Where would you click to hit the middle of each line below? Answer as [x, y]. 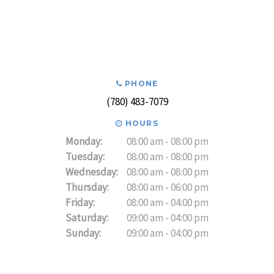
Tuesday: [85, 157]
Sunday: [83, 233]
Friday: [80, 203]
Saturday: [87, 218]
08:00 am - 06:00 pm [168, 187]
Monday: [84, 142]
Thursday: [87, 187]
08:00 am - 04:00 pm [168, 203]
